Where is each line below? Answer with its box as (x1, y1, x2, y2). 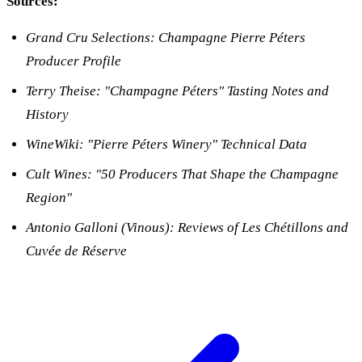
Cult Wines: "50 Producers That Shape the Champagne (26, 166, 339, 183)
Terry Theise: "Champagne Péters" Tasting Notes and (26, 83, 329, 99)
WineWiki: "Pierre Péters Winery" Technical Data (26, 137, 307, 153)
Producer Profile (26, 53, 121, 69)
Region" (26, 190, 72, 206)
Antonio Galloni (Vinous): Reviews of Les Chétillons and (26, 220, 348, 236)
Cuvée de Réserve (26, 243, 127, 259)
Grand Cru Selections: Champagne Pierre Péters (26, 30, 305, 46)
